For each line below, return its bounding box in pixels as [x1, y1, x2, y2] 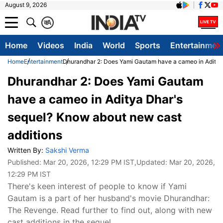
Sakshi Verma [45, 146, 89, 154]
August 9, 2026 [5, 1, 47, 8]
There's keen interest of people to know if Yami [7, 181, 187, 191]
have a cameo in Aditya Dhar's [7, 92, 183, 107]
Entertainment [24, 58, 63, 65]
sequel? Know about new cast [7, 110, 182, 124]
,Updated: [134, 158, 169, 166]
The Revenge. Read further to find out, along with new [7, 205, 212, 215]
